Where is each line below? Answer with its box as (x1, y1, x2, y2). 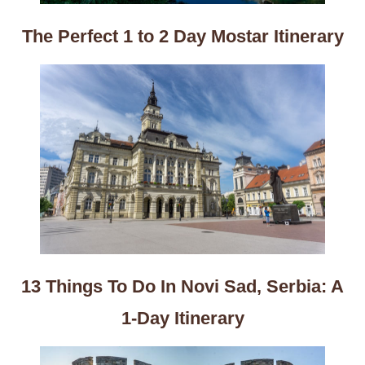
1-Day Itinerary (121, 308, 244, 329)
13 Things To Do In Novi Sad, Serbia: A (21, 276, 344, 297)
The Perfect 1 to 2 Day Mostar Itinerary (21, 25, 344, 46)
